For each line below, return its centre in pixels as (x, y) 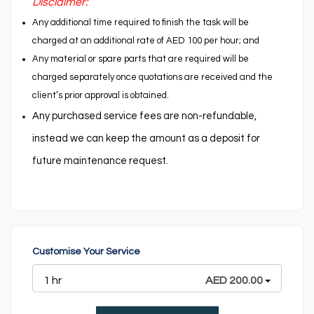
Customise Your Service (86, 252)
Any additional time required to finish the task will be (141, 23)
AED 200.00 (234, 281)
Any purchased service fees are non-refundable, (144, 116)
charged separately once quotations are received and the (152, 77)
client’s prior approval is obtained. (101, 96)
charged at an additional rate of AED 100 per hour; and (146, 41)
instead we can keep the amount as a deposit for (146, 139)
